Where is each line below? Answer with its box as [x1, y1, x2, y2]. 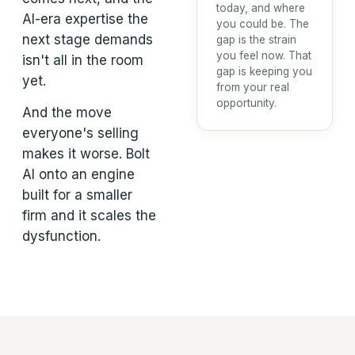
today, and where [216, 2, 305, 15]
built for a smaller [22, 187, 132, 203]
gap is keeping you [216, 65, 312, 78]
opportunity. [216, 97, 277, 110]
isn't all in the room [22, 52, 143, 68]
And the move [22, 105, 112, 120]
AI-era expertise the [22, 11, 148, 27]
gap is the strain [216, 33, 296, 47]
